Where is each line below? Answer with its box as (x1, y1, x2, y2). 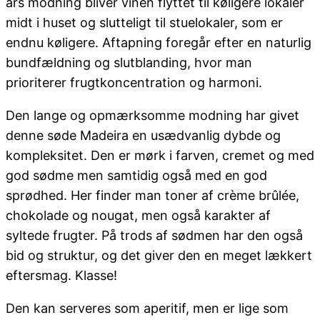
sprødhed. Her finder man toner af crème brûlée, (6, 188, 299, 204)
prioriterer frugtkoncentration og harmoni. (6, 75, 262, 91)
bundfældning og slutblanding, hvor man (6, 55, 252, 71)
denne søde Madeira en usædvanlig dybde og (6, 128, 281, 144)
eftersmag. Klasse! (6, 268, 117, 284)
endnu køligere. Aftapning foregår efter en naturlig (6, 35, 311, 51)
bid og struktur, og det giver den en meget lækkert (6, 248, 312, 264)
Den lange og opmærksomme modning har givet (6, 108, 299, 124)
